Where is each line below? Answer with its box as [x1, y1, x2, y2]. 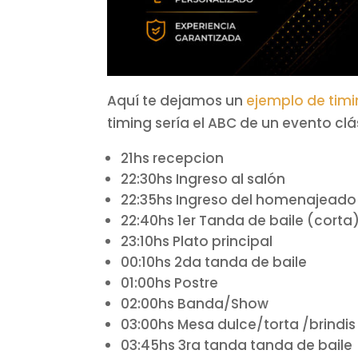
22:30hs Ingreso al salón [121, 169, 286, 189]
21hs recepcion [121, 148, 225, 168]
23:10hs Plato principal [121, 231, 273, 251]
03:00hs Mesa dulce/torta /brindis [121, 314, 356, 334]
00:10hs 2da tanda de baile [121, 252, 308, 272]
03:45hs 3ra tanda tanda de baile [121, 335, 353, 355]
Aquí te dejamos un [107, 90, 247, 110]
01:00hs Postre [121, 272, 219, 292]
